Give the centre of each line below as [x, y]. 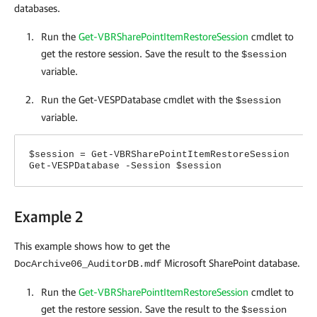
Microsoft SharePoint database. [231, 263]
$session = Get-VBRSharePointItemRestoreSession [159, 154]
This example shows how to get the [92, 246]
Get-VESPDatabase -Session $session [125, 166]
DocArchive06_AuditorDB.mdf [88, 264]
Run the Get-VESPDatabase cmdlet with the [138, 99]
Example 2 [49, 216]
